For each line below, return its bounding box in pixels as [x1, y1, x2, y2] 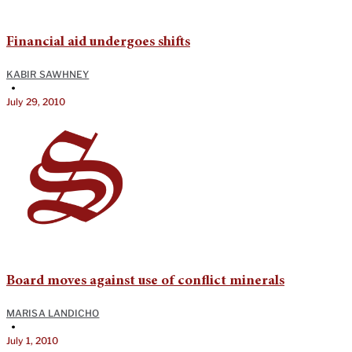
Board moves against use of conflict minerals [6, 273, 284, 288]
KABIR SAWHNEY [6, 68, 90, 80]
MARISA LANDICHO [6, 306, 100, 319]
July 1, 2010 [6, 334, 59, 346]
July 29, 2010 [6, 95, 66, 108]
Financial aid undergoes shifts [6, 35, 190, 49]
